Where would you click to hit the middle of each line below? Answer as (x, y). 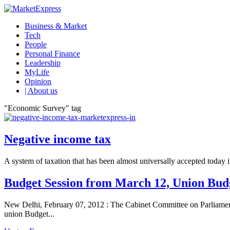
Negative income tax (57, 139)
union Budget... (29, 214)
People (36, 44)
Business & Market (56, 26)
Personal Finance (52, 54)
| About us (41, 91)
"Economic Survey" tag (43, 108)
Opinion (38, 81)
